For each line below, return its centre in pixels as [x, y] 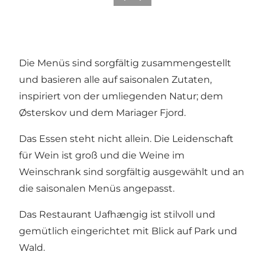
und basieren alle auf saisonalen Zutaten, [115, 79]
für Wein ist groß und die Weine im [102, 155]
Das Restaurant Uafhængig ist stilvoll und [117, 214]
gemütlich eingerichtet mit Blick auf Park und [128, 231]
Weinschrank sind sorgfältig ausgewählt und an [132, 172]
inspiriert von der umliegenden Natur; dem [121, 96]
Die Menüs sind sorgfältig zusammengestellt [125, 63]
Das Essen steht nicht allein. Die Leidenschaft [126, 138]
